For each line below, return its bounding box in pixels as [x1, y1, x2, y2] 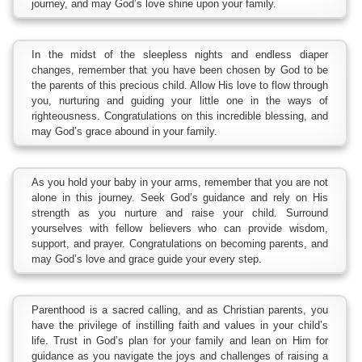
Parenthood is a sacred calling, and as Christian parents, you [32, 303, 328, 316]
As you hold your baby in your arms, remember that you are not [32, 175, 328, 188]
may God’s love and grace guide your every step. [32, 252, 262, 265]
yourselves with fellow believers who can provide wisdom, [32, 221, 328, 234]
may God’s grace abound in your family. [32, 124, 217, 137]
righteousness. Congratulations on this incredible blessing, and [32, 109, 328, 122]
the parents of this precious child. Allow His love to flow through [32, 78, 328, 91]
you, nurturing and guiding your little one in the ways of [32, 94, 328, 107]
